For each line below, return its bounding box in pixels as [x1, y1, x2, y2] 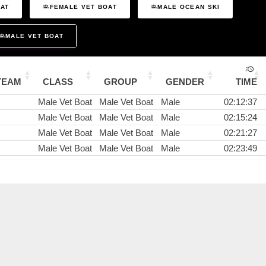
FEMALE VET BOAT [49, 3, 118, 10]
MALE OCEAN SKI [157, 3, 220, 10]
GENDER [166, 77, 204, 87]
